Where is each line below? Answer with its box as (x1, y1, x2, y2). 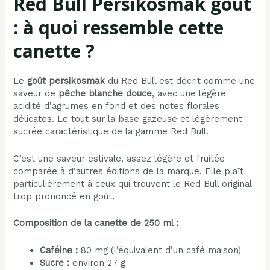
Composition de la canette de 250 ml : (13, 218, 179, 229)
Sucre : (40, 257, 70, 268)
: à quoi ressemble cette (13, 15, 224, 40)
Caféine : (40, 244, 78, 256)
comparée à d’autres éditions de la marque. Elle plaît (13, 165, 244, 177)
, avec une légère (152, 88, 227, 99)
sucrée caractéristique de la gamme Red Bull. (13, 126, 209, 137)
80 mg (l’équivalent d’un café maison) (78, 244, 242, 256)
